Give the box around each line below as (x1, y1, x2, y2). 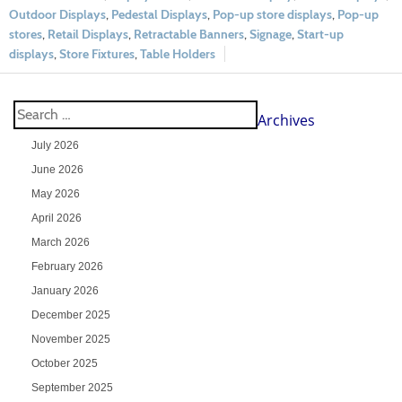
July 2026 (31, 138, 79, 152)
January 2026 (31, 284, 99, 297)
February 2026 (31, 259, 103, 273)
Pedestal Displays (111, 5, 207, 22)
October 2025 (31, 356, 98, 370)
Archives (257, 109, 315, 130)
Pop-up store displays (213, 5, 332, 22)
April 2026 (31, 211, 82, 224)
